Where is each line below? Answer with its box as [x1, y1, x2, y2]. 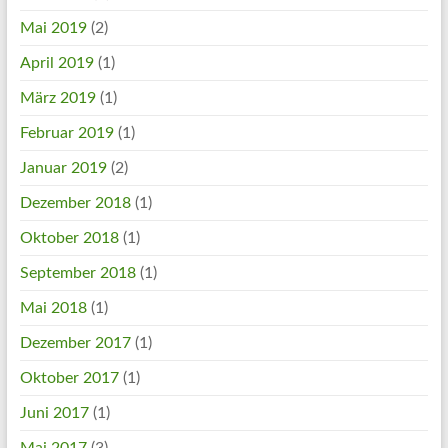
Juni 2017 [19, 405, 89, 421]
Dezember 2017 [19, 335, 131, 351]
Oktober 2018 [19, 230, 119, 246]
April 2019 [19, 55, 94, 71]
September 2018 [19, 265, 136, 281]
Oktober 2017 [19, 370, 119, 386]
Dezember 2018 [19, 195, 131, 211]
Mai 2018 [19, 300, 87, 316]
